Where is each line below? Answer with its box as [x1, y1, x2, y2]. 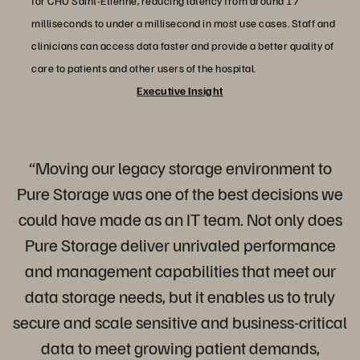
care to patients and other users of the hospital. [31, 60, 256, 75]
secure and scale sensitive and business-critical [13, 309, 347, 333]
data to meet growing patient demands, [40, 335, 320, 358]
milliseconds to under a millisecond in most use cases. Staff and [31, 15, 335, 30]
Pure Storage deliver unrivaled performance [24, 232, 336, 256]
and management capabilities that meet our [24, 258, 336, 281]
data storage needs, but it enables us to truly [25, 284, 335, 307]
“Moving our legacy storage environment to [28, 155, 332, 178]
